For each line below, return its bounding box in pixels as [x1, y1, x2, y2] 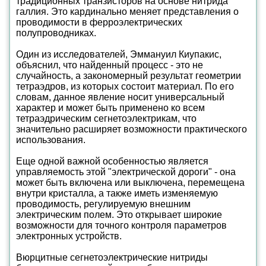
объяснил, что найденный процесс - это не [16, 60, 203, 70]
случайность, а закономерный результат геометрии [16, 71, 241, 81]
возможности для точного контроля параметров [16, 220, 227, 230]
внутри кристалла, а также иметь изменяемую [16, 188, 218, 198]
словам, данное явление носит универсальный [16, 92, 224, 102]
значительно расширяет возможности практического [16, 124, 247, 134]
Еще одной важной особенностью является [16, 156, 208, 166]
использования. [16, 135, 85, 145]
